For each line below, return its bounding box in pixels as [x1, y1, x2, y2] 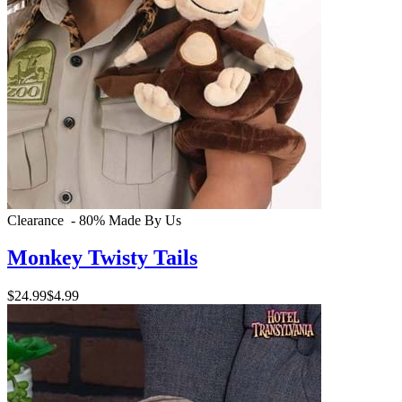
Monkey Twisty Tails [7, 246, 197, 270]
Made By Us [109, 212, 181, 228]
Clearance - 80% [7, 212, 105, 228]
